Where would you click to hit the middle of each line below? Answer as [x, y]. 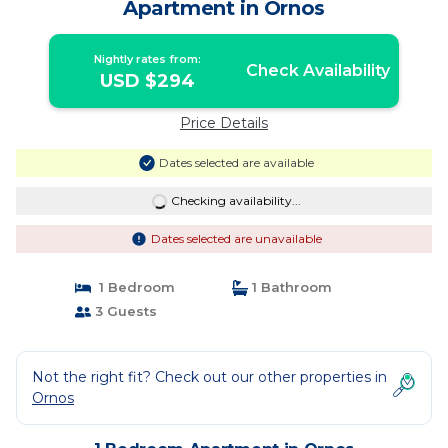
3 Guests [123, 311]
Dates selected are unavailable [236, 238]
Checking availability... [235, 200]
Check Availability [317, 70]
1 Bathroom [290, 287]
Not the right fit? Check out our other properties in [209, 377]
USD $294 [148, 81]
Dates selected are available [236, 162]
